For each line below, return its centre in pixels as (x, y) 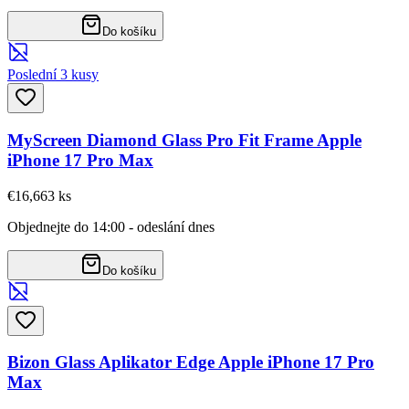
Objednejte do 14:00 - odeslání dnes (111, 226)
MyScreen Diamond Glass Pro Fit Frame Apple (184, 140)
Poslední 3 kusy (53, 75)
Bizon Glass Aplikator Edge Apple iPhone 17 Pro (191, 362)
